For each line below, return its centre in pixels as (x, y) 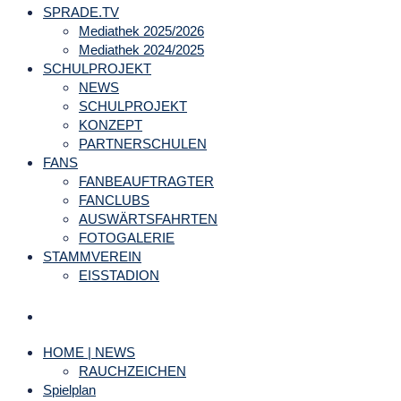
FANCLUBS (114, 200)
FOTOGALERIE (127, 237)
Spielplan (69, 389)
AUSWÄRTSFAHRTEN (148, 218)
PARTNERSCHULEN (143, 143)
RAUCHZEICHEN (132, 371)
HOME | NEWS (89, 352)
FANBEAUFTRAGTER (146, 181)
